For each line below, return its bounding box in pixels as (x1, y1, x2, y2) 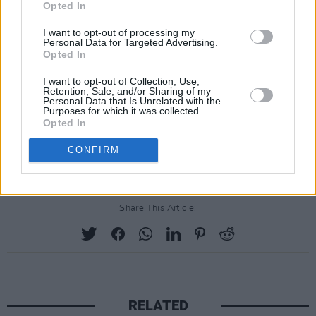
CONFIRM (67, 145, 120, 155)
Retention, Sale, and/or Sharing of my (43, 85, 211, 97)
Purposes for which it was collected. (43, 104, 202, 116)
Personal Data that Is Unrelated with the (43, 95, 221, 107)
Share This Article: (119, 203, 197, 213)
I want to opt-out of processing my (43, 26, 195, 38)
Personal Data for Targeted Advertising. (43, 36, 218, 48)
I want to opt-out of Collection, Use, (43, 75, 200, 87)
